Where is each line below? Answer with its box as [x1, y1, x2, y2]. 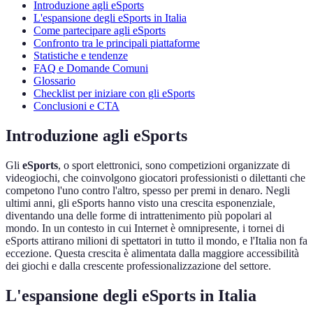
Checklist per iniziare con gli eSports [34, 87, 195, 100]
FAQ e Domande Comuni [34, 62, 148, 75]
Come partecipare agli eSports [34, 24, 166, 37]
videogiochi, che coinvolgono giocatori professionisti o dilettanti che [6, 172, 305, 184]
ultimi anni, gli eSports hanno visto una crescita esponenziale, [6, 197, 275, 210]
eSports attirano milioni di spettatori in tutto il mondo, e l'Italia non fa [6, 235, 307, 247]
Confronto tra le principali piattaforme [34, 37, 200, 50]
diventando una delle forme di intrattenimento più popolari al [6, 210, 272, 222]
